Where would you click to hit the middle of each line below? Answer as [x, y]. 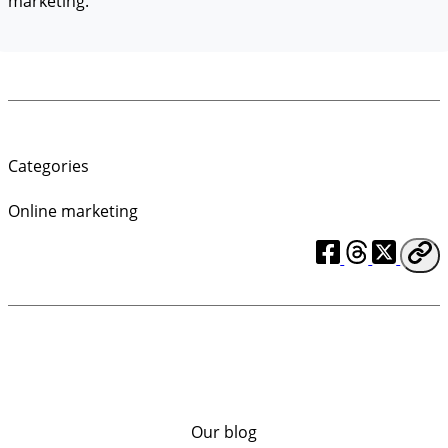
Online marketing [73, 210]
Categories [48, 166]
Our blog [224, 431]
